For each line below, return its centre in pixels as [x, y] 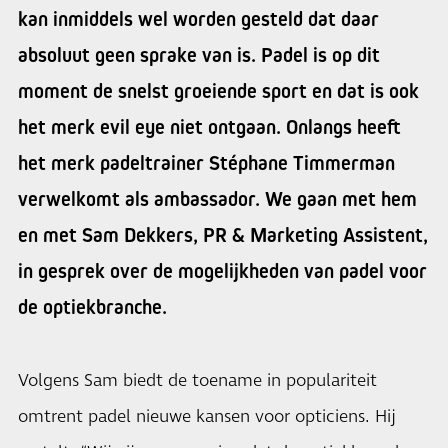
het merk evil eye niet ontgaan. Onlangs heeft [209, 127]
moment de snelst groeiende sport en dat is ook [218, 91]
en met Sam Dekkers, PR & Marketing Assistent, [223, 235]
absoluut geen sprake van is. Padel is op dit [199, 55]
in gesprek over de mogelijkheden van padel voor [222, 271]
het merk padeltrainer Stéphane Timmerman [206, 163]
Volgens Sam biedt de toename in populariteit [197, 381]
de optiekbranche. [92, 307]
